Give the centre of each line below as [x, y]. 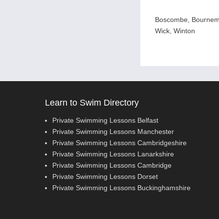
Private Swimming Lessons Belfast [105, 120]
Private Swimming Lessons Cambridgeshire [120, 142]
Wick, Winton [175, 31]
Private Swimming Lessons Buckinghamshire [121, 187]
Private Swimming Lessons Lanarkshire [113, 154]
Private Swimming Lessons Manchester [113, 131]
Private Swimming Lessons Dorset [105, 176]
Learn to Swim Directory [92, 102]
